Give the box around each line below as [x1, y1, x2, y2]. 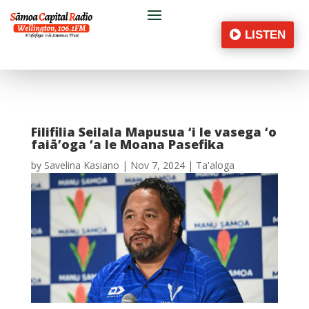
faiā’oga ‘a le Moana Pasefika [30, 136, 224, 153]
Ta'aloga [195, 159, 235, 172]
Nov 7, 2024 [130, 159, 185, 172]
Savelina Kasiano [43, 159, 119, 172]
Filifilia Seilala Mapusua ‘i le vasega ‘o [30, 123, 277, 141]
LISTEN [244, 28, 286, 41]
